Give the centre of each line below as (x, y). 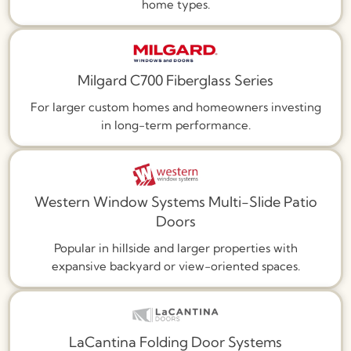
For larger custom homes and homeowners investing (175, 107)
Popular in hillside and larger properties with (175, 248)
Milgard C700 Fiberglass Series (175, 81)
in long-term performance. (175, 125)
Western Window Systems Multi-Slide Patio (175, 201)
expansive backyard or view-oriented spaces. (175, 266)
